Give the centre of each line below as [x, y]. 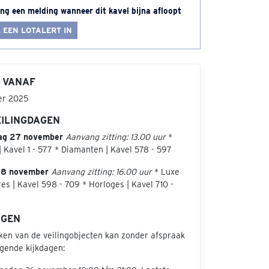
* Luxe [166, 172]
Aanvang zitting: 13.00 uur [116, 137]
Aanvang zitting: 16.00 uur [101, 172]
